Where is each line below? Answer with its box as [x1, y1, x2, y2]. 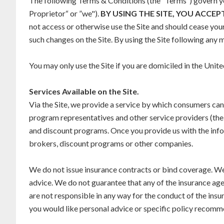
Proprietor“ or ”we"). [29, 8, 100, 18]
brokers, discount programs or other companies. [29, 138, 193, 148]
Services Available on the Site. [29, 86, 139, 96]
